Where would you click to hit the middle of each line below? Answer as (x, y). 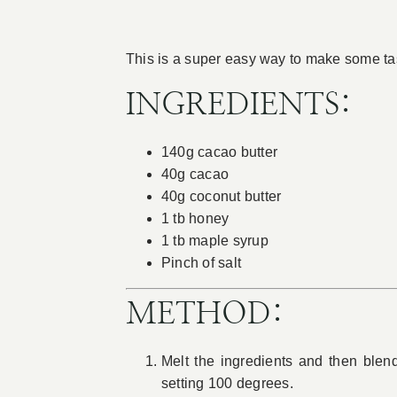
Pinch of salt (201, 263)
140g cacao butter (219, 152)
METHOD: (204, 315)
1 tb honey (195, 219)
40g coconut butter (221, 197)
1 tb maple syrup (214, 241)
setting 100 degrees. (227, 384)
